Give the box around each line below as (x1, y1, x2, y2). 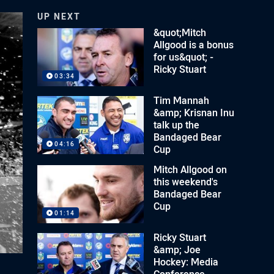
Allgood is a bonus (154, 38, 234, 51)
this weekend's (154, 174, 218, 188)
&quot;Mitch (154, 26, 207, 39)
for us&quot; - (154, 50, 214, 64)
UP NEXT (37, 10, 81, 22)
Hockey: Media (154, 254, 219, 268)
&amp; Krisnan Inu (154, 105, 235, 119)
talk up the (154, 117, 200, 131)
